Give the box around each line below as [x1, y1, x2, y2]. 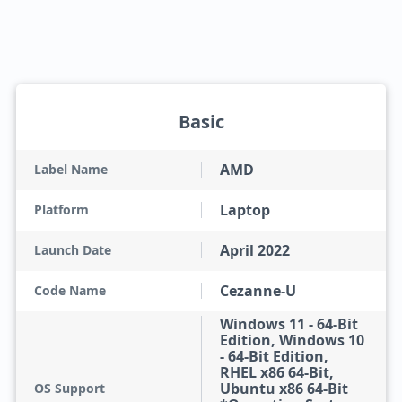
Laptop [220, 200, 270, 220]
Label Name [33, 161, 108, 178]
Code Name [33, 282, 106, 299]
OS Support [33, 380, 105, 397]
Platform [33, 201, 89, 218]
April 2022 [220, 240, 290, 260]
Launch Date [33, 241, 111, 258]
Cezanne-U [220, 281, 296, 301]
